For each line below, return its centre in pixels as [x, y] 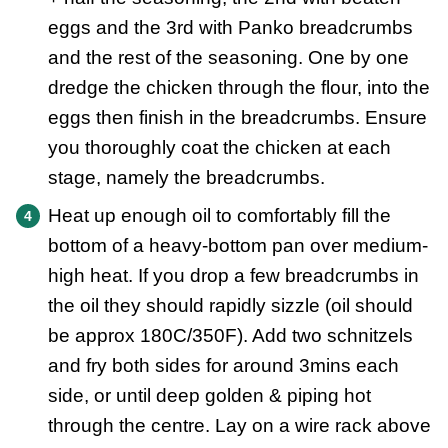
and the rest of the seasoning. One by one [228, 58]
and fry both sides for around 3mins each [223, 366]
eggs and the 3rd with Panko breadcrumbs [230, 28]
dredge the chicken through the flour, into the [239, 88]
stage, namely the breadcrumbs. [186, 178]
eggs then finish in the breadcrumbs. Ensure [237, 118]
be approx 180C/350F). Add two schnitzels [230, 336]
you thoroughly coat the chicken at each [219, 148]
